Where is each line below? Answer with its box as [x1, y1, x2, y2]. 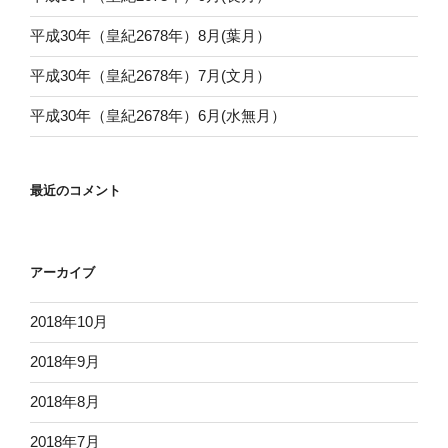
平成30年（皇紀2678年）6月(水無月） [30, 107, 286, 125]
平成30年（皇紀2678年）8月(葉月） [30, 27, 271, 45]
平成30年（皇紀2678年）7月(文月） [30, 67, 271, 85]
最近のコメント [30, 182, 121, 198]
